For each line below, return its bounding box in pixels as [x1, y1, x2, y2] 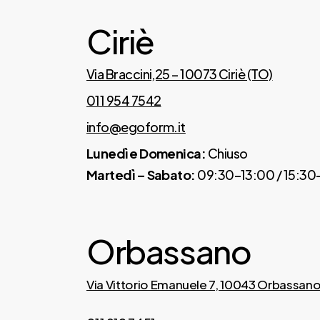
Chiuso [206, 145, 248, 162]
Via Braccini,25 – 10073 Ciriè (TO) [86, 66, 273, 83]
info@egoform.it [86, 119, 186, 136]
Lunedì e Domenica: [86, 145, 206, 162]
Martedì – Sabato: [86, 166, 196, 184]
